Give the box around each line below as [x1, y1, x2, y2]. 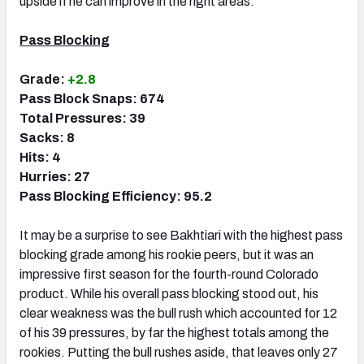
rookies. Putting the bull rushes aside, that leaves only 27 [19, 344, 338, 359]
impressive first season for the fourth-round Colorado [19, 266, 318, 281]
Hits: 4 [19, 149, 61, 164]
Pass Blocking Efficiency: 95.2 [19, 188, 212, 203]
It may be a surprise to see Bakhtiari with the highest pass [19, 227, 343, 242]
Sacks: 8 [19, 130, 75, 145]
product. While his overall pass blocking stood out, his [19, 286, 318, 301]
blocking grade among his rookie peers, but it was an [19, 247, 314, 262]
